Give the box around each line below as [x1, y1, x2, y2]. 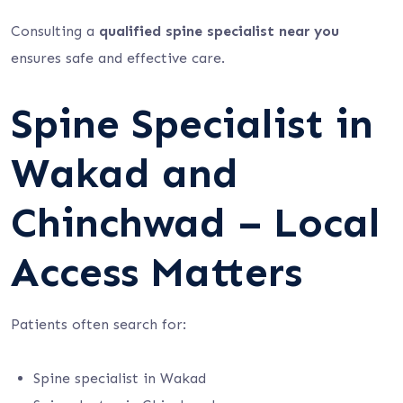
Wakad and [11, 148, 238, 198]
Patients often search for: [11, 316, 186, 333]
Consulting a [11, 22, 99, 40]
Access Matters [11, 247, 302, 297]
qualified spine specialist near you [99, 22, 339, 40]
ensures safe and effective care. [11, 49, 225, 67]
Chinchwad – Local [11, 198, 381, 247]
